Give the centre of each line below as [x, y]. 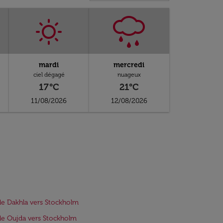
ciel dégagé [49, 75]
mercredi [129, 65]
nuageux [129, 75]
